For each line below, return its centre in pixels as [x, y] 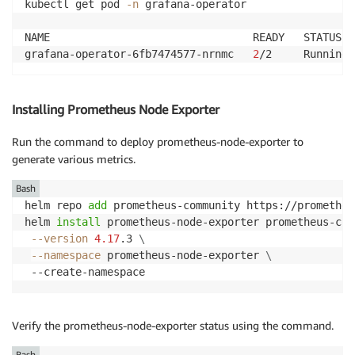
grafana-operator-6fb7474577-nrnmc [139, 54]
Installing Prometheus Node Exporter [116, 110]
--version [59, 238]
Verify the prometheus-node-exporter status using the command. [173, 325]
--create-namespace [85, 271]
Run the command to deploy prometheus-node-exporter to [158, 141]
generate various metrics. [74, 158]
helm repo [56, 205]
